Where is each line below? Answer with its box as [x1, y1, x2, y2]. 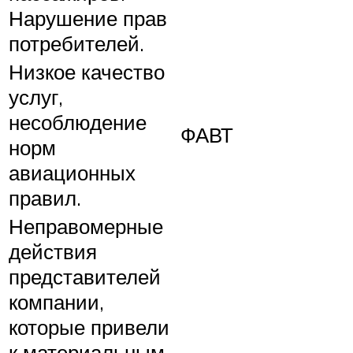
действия [9, 238, 97, 264]
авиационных [9, 159, 136, 185]
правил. [9, 184, 81, 210]
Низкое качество [9, 58, 165, 84]
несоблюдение [9, 109, 147, 135]
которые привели [9, 314, 169, 340]
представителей [9, 263, 161, 289]
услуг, [9, 84, 63, 110]
